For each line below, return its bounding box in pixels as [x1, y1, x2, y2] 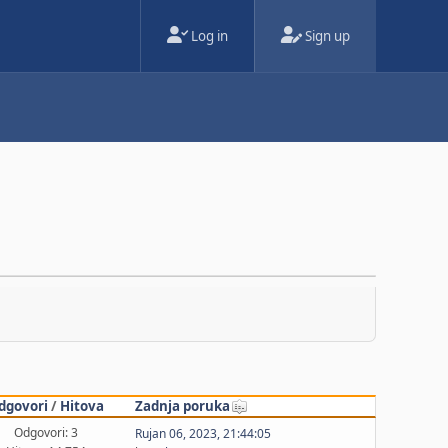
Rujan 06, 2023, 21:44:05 [135, 425, 272, 442]
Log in [191, 27, 228, 45]
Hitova [60, 396, 105, 415]
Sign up [305, 27, 350, 45]
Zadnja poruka [135, 396, 231, 415]
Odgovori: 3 [13, 423, 78, 441]
